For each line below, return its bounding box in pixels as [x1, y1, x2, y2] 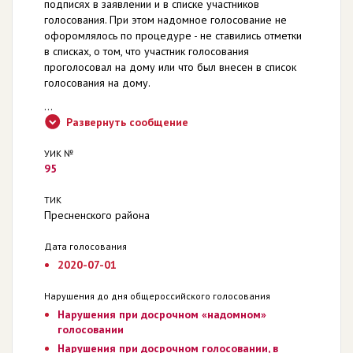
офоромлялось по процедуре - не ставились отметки [44, 28, 302, 43]
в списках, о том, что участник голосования [44, 43, 249, 58]
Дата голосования [44, 240, 127, 252]
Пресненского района [44, 207, 150, 222]
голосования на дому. [44, 75, 150, 90]
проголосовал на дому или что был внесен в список [44, 59, 296, 74]
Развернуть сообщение [66, 114, 188, 129]
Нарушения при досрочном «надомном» [57, 307, 266, 321]
